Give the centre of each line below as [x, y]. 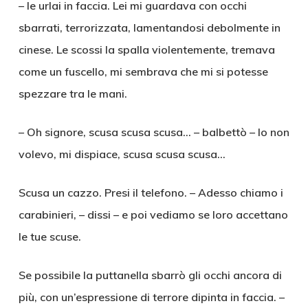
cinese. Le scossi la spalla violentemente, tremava [146, 49]
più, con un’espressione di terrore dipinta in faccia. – [151, 297]
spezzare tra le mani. [73, 93]
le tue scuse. [49, 236]
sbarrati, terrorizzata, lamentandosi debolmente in [149, 27]
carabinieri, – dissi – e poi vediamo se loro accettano [153, 214]
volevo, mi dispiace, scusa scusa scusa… [122, 154]
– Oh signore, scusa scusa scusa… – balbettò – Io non [154, 132]
